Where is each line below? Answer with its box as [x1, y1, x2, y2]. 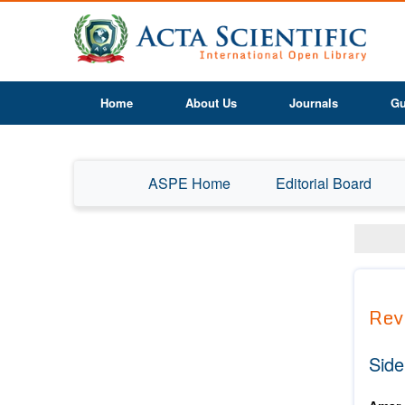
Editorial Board [276, 173, 372, 193]
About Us [185, 94, 237, 111]
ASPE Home [148, 173, 231, 193]
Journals [289, 94, 338, 111]
